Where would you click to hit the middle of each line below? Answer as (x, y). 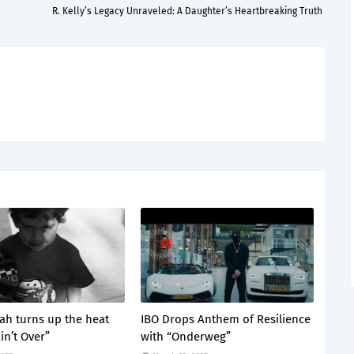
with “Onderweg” (186, 337)
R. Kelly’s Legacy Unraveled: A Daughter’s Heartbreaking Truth (187, 11)
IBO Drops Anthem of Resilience (226, 319)
